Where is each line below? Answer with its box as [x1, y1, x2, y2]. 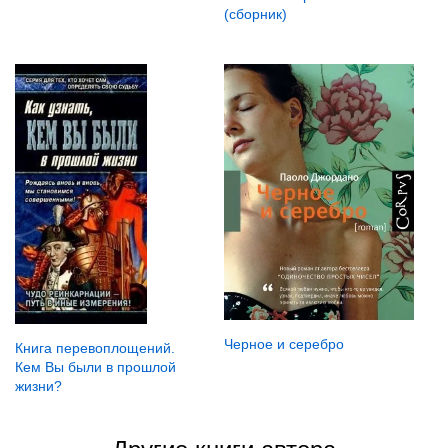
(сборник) [223, 5, 287, 22]
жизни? [15, 377, 62, 394]
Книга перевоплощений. [15, 339, 175, 356]
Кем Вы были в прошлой [15, 358, 176, 375]
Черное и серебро [223, 335, 344, 352]
